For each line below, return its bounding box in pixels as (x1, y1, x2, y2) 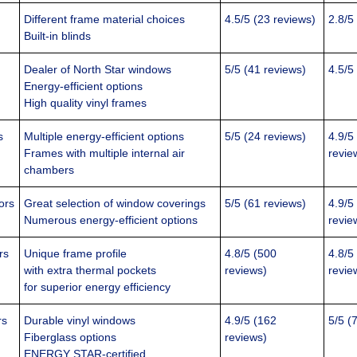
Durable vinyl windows (24, 314, 136, 328)
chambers (24, 163, 75, 177)
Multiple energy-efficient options (24, 130, 185, 143)
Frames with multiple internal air (24, 147, 186, 160)
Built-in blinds (24, 29, 92, 43)
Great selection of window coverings (24, 197, 206, 210)
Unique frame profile (24, 247, 127, 261)
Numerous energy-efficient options (24, 214, 198, 227)
